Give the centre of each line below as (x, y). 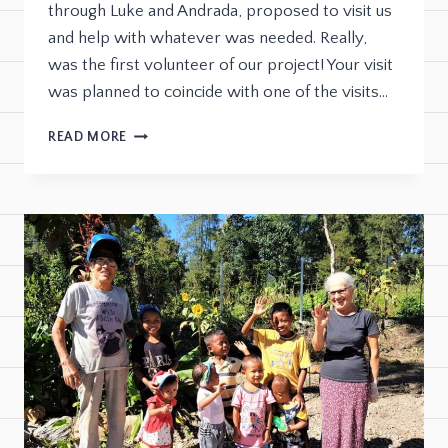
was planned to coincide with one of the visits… (218, 92)
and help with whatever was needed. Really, (207, 38)
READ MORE (88, 137)
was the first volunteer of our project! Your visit (220, 65)
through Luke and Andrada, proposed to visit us (220, 11)
